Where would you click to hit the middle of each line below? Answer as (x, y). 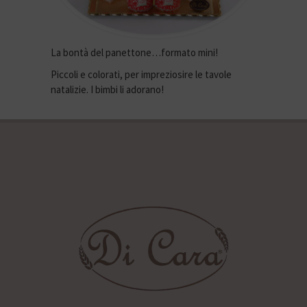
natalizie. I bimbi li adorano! (107, 89)
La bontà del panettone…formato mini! (134, 52)
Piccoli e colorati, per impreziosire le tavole (141, 74)
